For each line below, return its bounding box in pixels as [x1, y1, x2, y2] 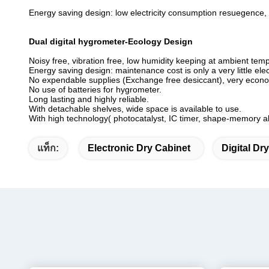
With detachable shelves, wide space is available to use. [29, 104, 241, 113]
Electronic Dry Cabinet [88, 143, 190, 153]
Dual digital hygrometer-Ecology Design [29, 37, 193, 46]
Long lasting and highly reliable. [29, 94, 149, 104]
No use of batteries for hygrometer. [29, 85, 162, 94]
